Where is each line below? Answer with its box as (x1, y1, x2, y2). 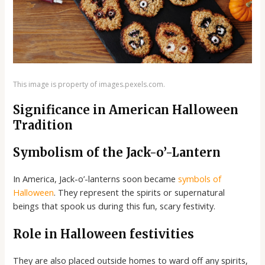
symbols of (178, 173, 222, 185)
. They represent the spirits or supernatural (54, 186, 225, 198)
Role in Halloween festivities (13, 227, 195, 242)
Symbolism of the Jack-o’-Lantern (13, 145, 221, 160)
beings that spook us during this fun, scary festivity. (13, 200, 216, 212)
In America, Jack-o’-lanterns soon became (13, 173, 179, 185)
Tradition (13, 118, 73, 132)
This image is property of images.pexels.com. (13, 79, 166, 89)
